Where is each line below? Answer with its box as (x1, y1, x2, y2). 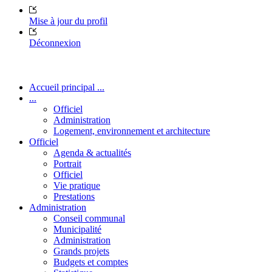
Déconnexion (29, 37, 81, 48)
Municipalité (53, 223, 101, 234)
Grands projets (53, 245, 109, 256)
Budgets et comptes (53, 256, 128, 267)
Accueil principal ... (29, 81, 104, 92)
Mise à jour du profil (29, 15, 107, 26)
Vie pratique (53, 180, 100, 191)
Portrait (53, 158, 81, 169)
